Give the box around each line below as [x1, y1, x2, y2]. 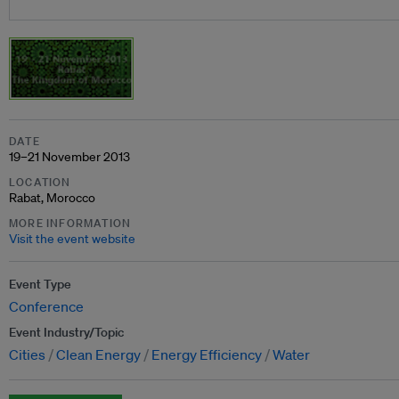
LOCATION [9, 175, 71, 190]
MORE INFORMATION [9, 216, 132, 231]
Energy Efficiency [151, 346, 262, 363]
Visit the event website [9, 231, 135, 247]
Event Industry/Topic [9, 324, 124, 340]
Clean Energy [56, 346, 141, 363]
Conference [9, 297, 84, 315]
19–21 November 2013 [9, 149, 130, 165]
